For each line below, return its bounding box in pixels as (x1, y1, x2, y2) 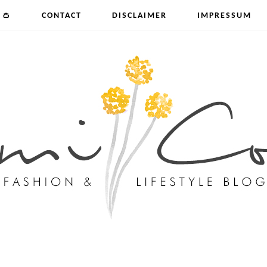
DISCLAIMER (112, 11, 167, 20)
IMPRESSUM (197, 11, 252, 20)
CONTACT (42, 11, 82, 20)
